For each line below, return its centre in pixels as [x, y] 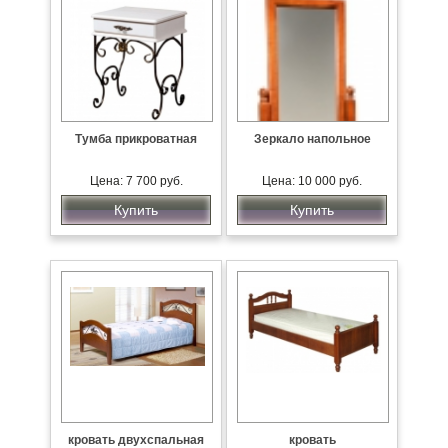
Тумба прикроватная [136, 139]
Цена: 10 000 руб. [312, 181]
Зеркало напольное [312, 139]
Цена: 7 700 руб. [136, 181]
